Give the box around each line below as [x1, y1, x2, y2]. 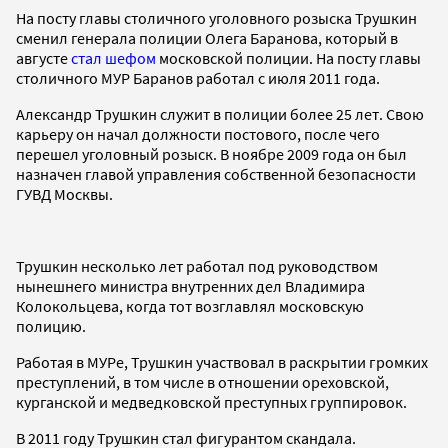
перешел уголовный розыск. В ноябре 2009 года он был [16, 143, 407, 164]
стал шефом [71, 47, 156, 68]
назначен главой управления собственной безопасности [16, 163, 416, 184]
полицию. [16, 315, 86, 336]
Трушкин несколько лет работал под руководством [16, 255, 378, 276]
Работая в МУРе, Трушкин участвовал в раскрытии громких [16, 351, 428, 372]
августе [16, 47, 71, 68]
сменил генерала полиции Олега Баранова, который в [16, 27, 398, 48]
